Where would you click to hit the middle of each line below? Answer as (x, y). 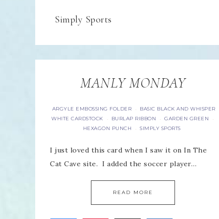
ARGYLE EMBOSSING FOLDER (92, 109)
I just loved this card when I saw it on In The (128, 150)
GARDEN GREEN (187, 119)
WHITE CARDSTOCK (77, 119)
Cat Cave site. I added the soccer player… (123, 164)
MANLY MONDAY (133, 83)
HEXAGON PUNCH (107, 128)
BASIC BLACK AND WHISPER (178, 109)
